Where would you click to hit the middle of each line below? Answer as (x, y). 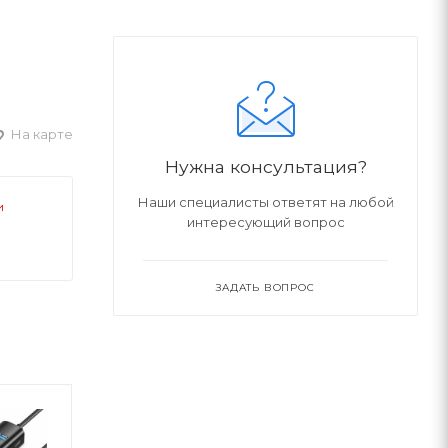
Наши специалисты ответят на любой (265, 202)
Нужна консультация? (265, 167)
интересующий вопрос (265, 222)
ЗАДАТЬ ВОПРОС (265, 288)
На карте (40, 134)
